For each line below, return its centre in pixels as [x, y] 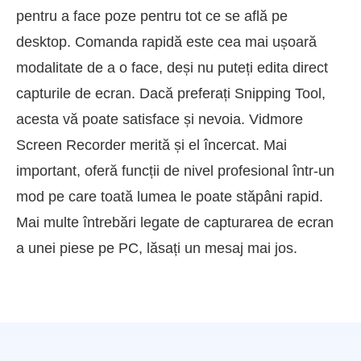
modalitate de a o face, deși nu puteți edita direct [172, 67]
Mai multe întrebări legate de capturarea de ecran [175, 222]
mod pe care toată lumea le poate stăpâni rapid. [170, 196]
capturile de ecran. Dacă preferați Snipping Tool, [171, 93]
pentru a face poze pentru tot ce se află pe [152, 16]
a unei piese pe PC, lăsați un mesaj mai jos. [157, 248]
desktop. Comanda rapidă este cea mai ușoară [166, 41]
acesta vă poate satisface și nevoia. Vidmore [160, 119]
